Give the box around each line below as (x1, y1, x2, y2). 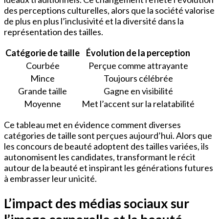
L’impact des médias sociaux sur (4, 195, 189, 211)
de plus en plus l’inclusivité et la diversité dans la (4, 16, 184, 27)
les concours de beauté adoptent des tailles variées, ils (4, 141, 209, 152)
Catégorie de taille (5, 47, 80, 59)
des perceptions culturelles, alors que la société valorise (4, 5, 215, 16)
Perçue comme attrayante (88, 60, 188, 71)
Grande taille (18, 86, 67, 97)
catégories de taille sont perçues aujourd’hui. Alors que (4, 130, 212, 141)
